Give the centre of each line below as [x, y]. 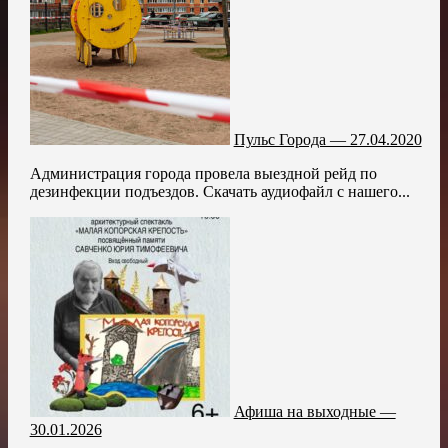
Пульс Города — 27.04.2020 [327, 139]
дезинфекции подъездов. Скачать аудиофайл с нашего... [219, 191]
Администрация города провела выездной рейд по [203, 173]
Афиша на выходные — [314, 411]
